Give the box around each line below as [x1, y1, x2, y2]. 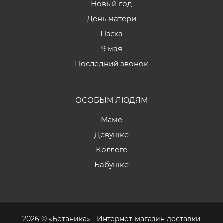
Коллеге [96, 145, 127, 154]
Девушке [94, 130, 129, 139]
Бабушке [94, 160, 129, 169]
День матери [87, 14, 136, 23]
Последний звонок [75, 59, 148, 68]
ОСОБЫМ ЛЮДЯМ [75, 95, 148, 105]
